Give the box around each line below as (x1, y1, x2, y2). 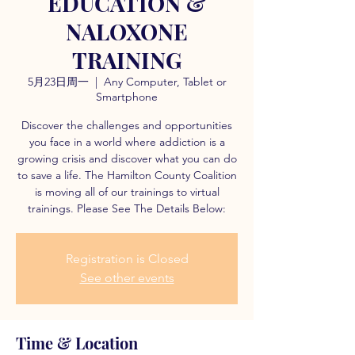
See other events (79, 270, 174, 285)
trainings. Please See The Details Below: (28, 201, 226, 216)
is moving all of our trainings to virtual (34, 185, 219, 199)
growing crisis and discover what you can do (17, 151, 237, 166)
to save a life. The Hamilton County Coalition (17, 168, 237, 182)
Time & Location (16, 332, 138, 353)
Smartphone (96, 90, 158, 104)
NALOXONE (66, 17, 188, 46)
